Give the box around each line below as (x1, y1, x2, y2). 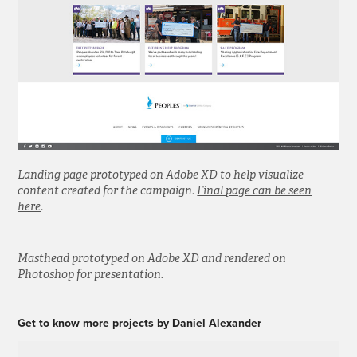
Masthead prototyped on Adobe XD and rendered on (18, 250, 287, 265)
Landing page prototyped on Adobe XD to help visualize (18, 167, 304, 182)
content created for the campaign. (18, 182, 198, 198)
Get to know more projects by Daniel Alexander (18, 314, 262, 331)
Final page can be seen (197, 182, 312, 198)
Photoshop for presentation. (18, 266, 164, 281)
